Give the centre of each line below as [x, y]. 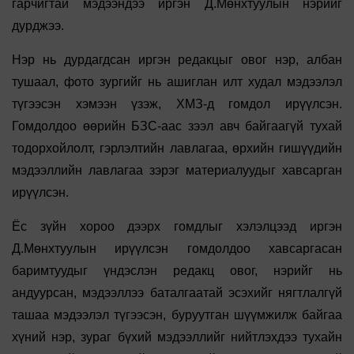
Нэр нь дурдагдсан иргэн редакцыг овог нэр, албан [177, 60]
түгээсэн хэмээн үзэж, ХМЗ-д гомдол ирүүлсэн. [177, 104]
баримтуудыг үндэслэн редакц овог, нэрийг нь [177, 271]
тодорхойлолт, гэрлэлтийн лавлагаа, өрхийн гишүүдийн [177, 149]
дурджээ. [40, 26]
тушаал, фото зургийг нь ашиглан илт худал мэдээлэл [177, 82]
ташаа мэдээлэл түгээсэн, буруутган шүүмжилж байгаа [177, 315]
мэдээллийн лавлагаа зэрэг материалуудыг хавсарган [177, 171]
